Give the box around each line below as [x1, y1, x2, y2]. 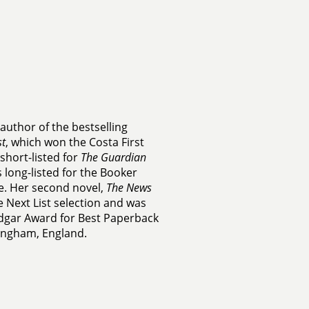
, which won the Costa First [5, 134, 144, 150]
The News [106, 180, 152, 195]
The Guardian [80, 150, 146, 165]
